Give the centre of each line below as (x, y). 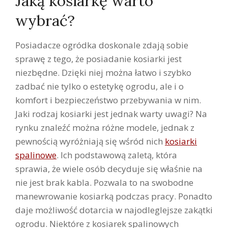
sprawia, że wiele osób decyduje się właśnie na (109, 168)
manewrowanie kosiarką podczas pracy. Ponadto (114, 196)
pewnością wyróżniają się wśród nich (90, 141)
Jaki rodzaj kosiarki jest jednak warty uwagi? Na (111, 113)
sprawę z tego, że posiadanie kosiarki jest (98, 59)
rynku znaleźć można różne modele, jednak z (105, 127)
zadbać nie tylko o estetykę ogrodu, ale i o (99, 86)
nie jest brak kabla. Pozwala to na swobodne (104, 182)
